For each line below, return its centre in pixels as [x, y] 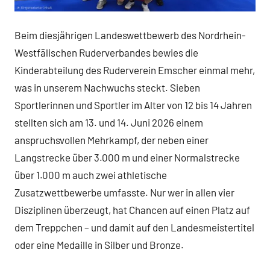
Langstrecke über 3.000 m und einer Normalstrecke [127, 158]
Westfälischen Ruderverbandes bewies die [106, 53]
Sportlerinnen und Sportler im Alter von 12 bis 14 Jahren [133, 105]
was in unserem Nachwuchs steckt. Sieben [107, 88]
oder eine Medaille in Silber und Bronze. [99, 245]
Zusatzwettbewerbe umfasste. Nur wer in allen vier [124, 193]
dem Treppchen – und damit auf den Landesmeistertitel [134, 228]
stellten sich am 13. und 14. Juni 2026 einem [109, 123]
